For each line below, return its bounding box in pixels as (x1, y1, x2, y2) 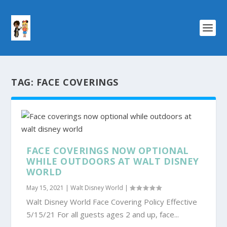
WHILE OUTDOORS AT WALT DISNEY (26, 155, 199, 167)
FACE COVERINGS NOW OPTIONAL (26, 144, 189, 157)
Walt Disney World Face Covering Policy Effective (26, 197, 198, 207)
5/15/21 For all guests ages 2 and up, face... (26, 209, 179, 219)
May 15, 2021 (26, 183, 64, 192)
